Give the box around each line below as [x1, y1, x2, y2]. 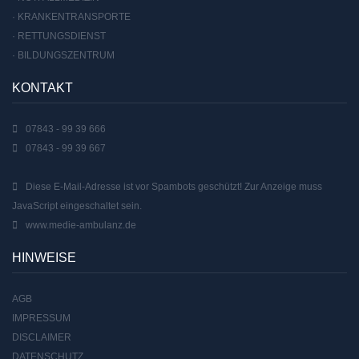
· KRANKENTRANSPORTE [12, 11, 131, 23]
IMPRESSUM [12, 313, 71, 325]
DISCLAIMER [12, 332, 71, 344]
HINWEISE [12, 251, 76, 265]
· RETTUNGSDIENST [12, 30, 106, 42]
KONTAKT [12, 81, 73, 95]
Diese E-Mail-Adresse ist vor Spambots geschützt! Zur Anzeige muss [26, 181, 322, 193]
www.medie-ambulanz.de [26, 220, 136, 232]
